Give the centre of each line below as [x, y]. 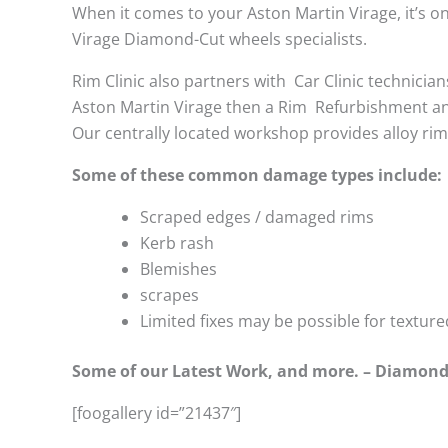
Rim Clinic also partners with [181, 80]
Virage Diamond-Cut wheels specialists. [219, 38]
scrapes [169, 294]
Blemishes [178, 268]
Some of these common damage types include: [257, 174]
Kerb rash [177, 242]
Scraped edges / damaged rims [257, 216]
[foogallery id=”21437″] [156, 412]
